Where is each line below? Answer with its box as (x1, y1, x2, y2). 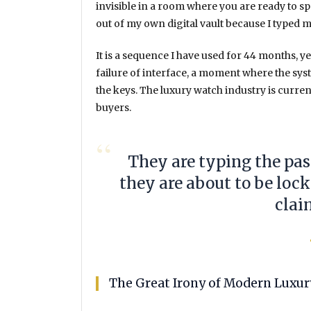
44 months (244, 49, 296, 62)
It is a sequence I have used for (96, 49, 244, 62)
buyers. (96, 101, 131, 114)
